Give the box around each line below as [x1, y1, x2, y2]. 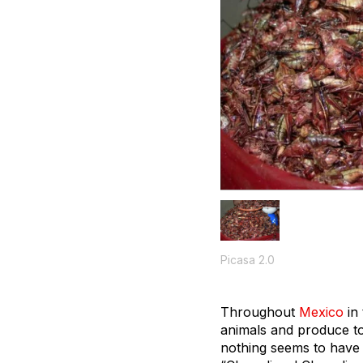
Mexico [299, 304, 344, 321]
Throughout [220, 304, 299, 321]
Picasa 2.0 [220, 253, 275, 267]
